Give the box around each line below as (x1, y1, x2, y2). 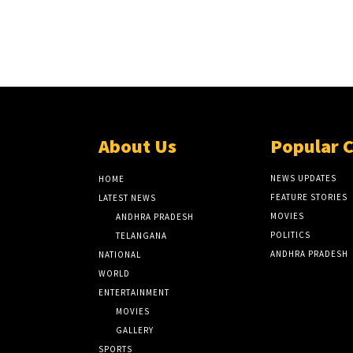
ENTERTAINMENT (98, 287, 170, 299)
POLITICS (269, 229, 310, 241)
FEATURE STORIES (269, 191, 347, 203)
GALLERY (116, 325, 154, 336)
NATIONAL (98, 249, 142, 261)
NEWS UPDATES (269, 173, 336, 184)
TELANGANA (116, 230, 168, 242)
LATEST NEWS (98, 192, 157, 204)
